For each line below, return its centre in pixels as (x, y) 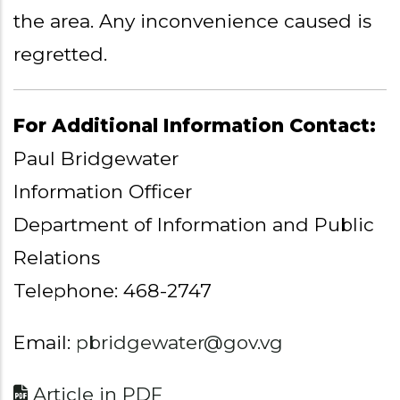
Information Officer (103, 192)
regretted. (60, 54)
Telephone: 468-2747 (112, 291)
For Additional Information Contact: (197, 126)
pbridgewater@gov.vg (179, 343)
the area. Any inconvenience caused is (192, 21)
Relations (57, 258)
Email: (45, 343)
